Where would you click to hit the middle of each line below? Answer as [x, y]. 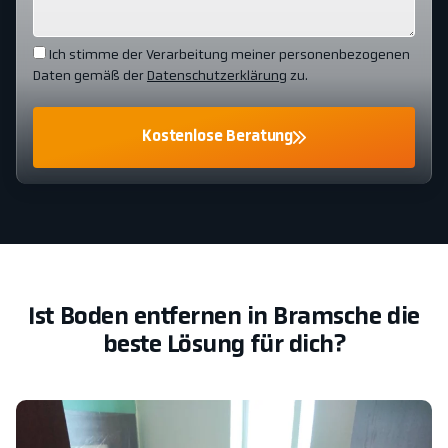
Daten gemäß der [90, 77]
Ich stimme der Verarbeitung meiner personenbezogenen [229, 55]
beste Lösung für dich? [224, 346]
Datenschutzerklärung [217, 77]
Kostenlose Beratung [218, 137]
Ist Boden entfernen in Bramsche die [224, 318]
